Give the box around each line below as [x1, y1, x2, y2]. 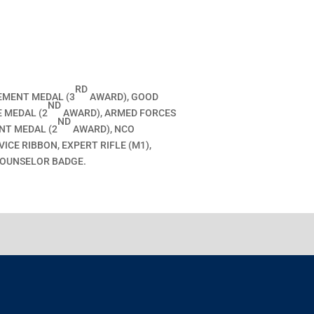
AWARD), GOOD [88, 91, 159, 102]
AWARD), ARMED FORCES [61, 107, 177, 118]
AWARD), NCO [71, 123, 135, 135]
